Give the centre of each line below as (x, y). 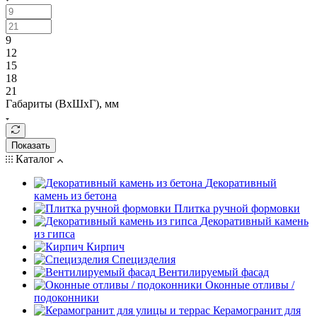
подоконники (67, 297)
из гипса (54, 234)
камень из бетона (75, 195)
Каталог (35, 158)
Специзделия (144, 259)
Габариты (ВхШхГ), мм (62, 103)
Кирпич (105, 246)
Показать (31, 145)
